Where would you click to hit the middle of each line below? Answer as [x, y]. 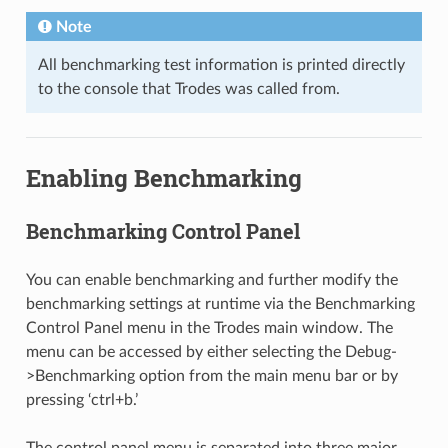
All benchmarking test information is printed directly [221, 64]
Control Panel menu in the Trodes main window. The [209, 327]
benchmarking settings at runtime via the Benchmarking [220, 303]
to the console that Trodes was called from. [188, 88]
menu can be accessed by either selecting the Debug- [211, 351]
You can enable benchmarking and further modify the [211, 279]
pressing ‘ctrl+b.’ [81, 399]
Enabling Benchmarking [163, 177]
